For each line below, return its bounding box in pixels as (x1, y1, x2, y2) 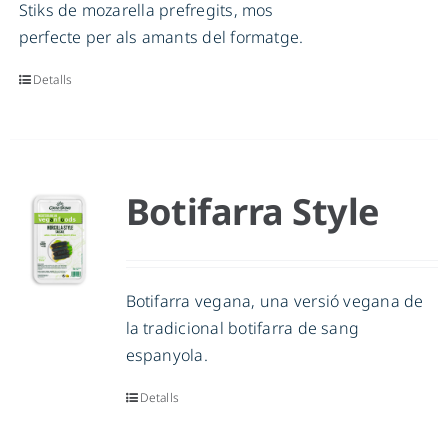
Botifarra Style (125, 187, 379, 237)
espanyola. (125, 344, 208, 367)
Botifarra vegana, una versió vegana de (125, 290, 424, 313)
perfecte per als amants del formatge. (18, 26, 304, 49)
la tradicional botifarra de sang (125, 317, 360, 340)
